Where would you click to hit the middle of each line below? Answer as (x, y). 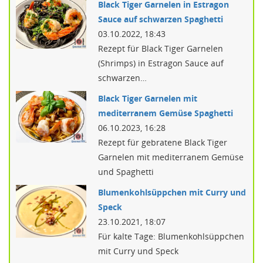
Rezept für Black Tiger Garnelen (161, 48)
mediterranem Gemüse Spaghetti (166, 113)
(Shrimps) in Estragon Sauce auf (161, 63)
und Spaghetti (126, 172)
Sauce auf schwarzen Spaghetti (161, 19)
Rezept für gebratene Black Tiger (163, 142)
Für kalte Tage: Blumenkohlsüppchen (171, 236)
